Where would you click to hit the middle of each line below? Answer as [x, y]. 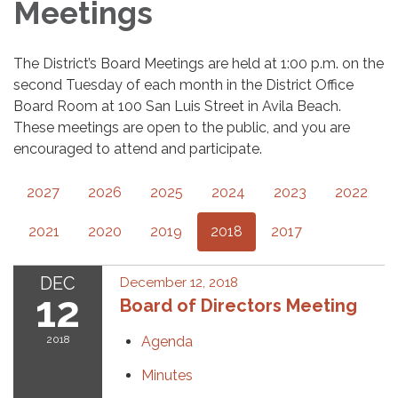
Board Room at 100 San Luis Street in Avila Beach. [177, 106]
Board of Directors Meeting [239, 306]
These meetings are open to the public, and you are [182, 127]
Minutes [167, 375]
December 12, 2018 [179, 283]
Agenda [167, 342]
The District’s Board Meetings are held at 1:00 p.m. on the [199, 64]
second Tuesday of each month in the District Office [183, 85]
